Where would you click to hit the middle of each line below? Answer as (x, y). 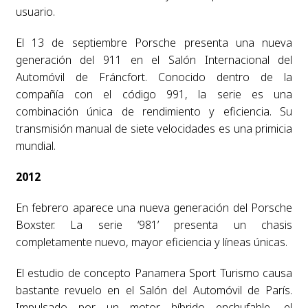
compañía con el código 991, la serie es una (154, 94)
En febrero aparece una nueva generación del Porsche (154, 207)
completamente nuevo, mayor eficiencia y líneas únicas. (151, 242)
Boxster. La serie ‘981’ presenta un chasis (154, 224)
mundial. (35, 145)
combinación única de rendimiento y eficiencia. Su (154, 111)
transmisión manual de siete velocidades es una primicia (154, 128)
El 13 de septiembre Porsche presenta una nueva (154, 42)
